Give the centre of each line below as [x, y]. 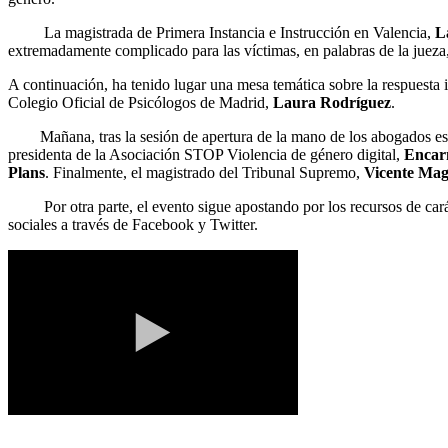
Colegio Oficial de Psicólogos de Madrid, [140, 102]
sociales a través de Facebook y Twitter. [135, 224]
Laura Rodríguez [332, 102]
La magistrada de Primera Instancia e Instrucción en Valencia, [221, 32]
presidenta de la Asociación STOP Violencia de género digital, [206, 154]
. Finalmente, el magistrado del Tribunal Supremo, [204, 172]
